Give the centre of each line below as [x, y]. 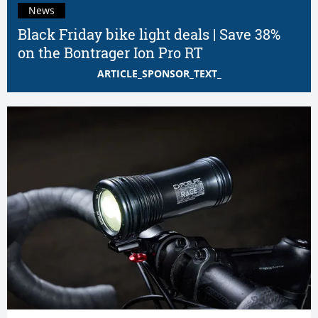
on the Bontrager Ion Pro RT [110, 53]
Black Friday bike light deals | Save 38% [149, 35]
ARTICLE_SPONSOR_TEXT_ [159, 74]
